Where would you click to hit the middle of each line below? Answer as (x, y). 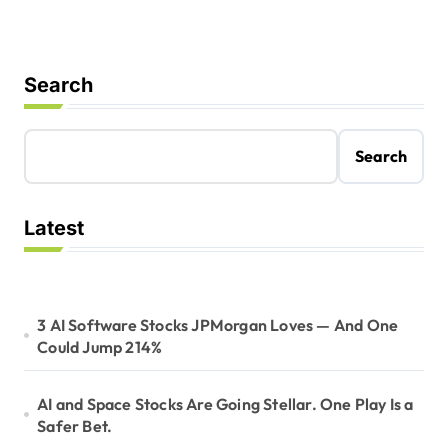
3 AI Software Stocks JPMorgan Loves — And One (218, 324)
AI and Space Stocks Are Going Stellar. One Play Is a (225, 403)
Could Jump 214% (100, 346)
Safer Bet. (75, 425)
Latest (54, 227)
